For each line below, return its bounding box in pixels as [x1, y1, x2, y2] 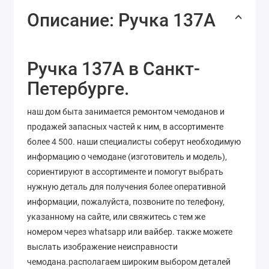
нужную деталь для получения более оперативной [27, 182, 226, 192]
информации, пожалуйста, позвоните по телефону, [27, 197, 225, 207]
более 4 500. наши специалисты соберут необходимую [27, 137, 241, 147]
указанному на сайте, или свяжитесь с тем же [27, 212, 205, 222]
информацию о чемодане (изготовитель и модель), [27, 152, 227, 162]
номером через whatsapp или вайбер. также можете [27, 227, 232, 237]
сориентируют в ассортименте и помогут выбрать [27, 167, 223, 177]
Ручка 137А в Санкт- [27, 58, 200, 80]
